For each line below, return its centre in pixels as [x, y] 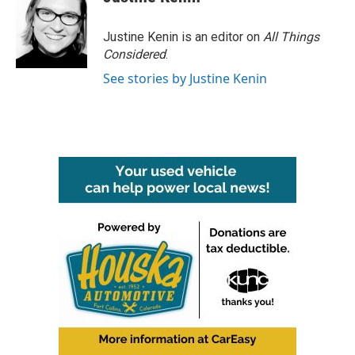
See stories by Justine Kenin [185, 78]
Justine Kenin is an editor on [183, 37]
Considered [134, 54]
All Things [291, 37]
